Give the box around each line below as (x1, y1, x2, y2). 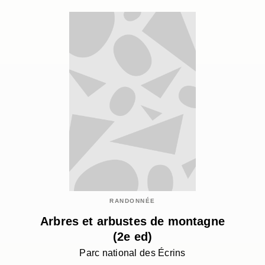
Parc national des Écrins (79, 248, 186, 258)
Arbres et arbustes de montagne (40, 215, 225, 228)
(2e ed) (112, 230, 153, 244)
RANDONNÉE (109, 198, 156, 205)
